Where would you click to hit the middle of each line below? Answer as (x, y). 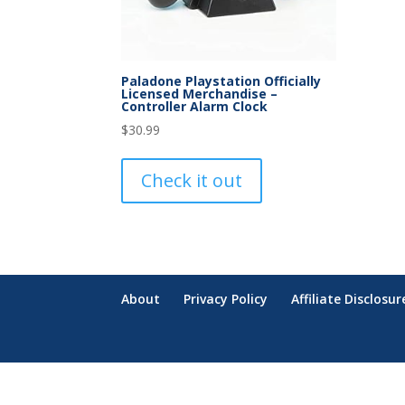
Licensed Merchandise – (200, 94)
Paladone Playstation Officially (221, 81)
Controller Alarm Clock (195, 107)
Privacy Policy (226, 299)
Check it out (192, 181)
